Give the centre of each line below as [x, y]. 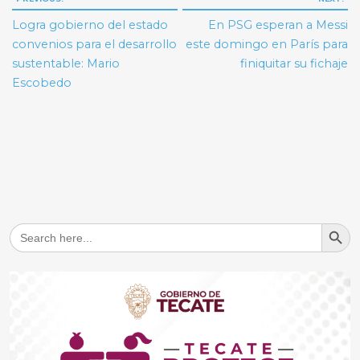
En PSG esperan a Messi [278, 25]
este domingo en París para [266, 45]
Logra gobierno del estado [90, 25]
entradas [51, 47]
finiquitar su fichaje [294, 64]
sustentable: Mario [66, 64]
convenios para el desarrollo [95, 45]
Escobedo [42, 83]
